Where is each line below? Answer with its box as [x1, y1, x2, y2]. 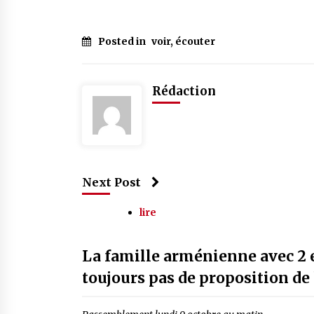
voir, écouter [151, 35, 215, 48]
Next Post [82, 175, 141, 189]
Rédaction [152, 83, 216, 99]
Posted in [98, 35, 148, 48]
